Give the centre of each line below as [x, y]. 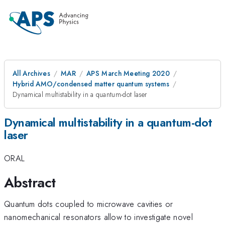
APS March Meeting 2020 [128, 73]
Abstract [30, 182]
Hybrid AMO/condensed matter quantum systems [91, 84]
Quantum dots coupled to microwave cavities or [89, 204]
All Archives [31, 73]
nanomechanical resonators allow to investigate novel [99, 217]
